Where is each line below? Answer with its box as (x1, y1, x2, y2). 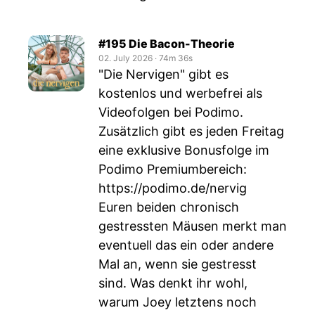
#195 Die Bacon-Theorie (98, 37, 235, 51)
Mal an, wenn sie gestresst (98, 257, 257, 271)
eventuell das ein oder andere (98, 238, 274, 252)
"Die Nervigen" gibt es (98, 67, 229, 82)
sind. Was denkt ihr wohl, (98, 276, 247, 290)
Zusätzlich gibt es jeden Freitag (98, 124, 284, 139)
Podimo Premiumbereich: (98, 162, 247, 176)
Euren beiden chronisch (98, 200, 239, 214)
